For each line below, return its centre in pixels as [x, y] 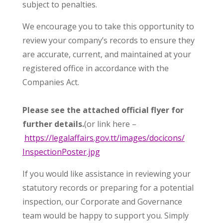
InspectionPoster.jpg [61, 152]
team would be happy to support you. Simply [105, 216]
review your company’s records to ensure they [108, 40]
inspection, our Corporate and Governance [102, 202]
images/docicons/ [152, 138]
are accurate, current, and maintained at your [107, 54]
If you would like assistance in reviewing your [106, 174]
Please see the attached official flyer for [103, 110]
